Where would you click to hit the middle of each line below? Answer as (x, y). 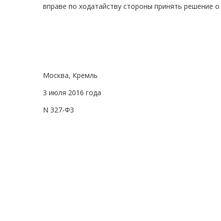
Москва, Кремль (70, 75)
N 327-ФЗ (58, 110)
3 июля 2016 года (72, 93)
